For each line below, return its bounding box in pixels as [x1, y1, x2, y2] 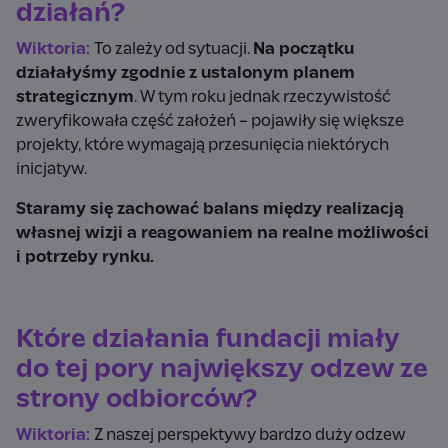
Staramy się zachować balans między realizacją [16, 201, 404, 217]
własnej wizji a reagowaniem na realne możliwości [16, 225, 429, 241]
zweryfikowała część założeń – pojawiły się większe [16, 113, 404, 129]
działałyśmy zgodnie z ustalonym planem [16, 65, 355, 81]
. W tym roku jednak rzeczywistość [134, 89, 391, 105]
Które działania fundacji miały [16, 327, 400, 352]
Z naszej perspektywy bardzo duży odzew [94, 427, 406, 443]
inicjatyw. [16, 161, 87, 177]
